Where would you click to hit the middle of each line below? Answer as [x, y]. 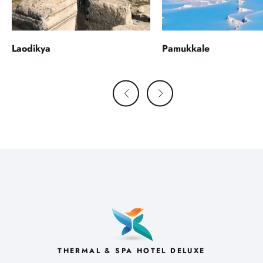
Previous [143, 94]
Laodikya [31, 48]
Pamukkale [186, 48]
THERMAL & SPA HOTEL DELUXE [131, 250]
